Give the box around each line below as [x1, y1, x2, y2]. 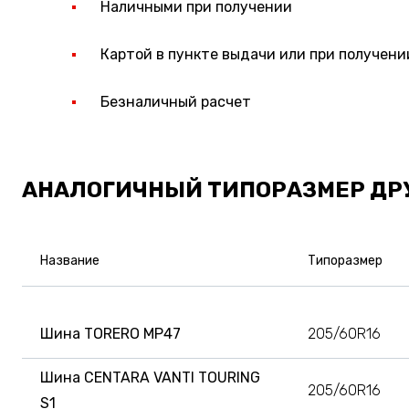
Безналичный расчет [100, 92, 251, 110]
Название [40, 252, 100, 268]
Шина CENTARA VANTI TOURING [40, 368, 260, 386]
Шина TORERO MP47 [40, 324, 181, 342]
